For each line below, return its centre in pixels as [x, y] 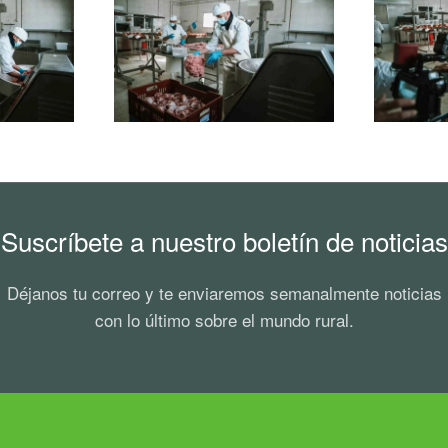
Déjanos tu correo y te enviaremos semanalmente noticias [224, 292]
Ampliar [223, 48]
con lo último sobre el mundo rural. [224, 319]
